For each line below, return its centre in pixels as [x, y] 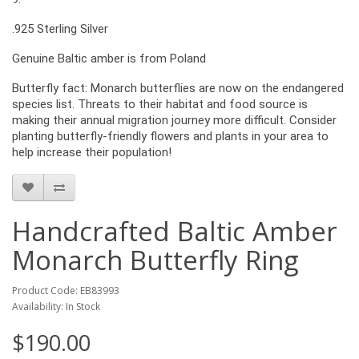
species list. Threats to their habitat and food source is [160, 104]
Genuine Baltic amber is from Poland [109, 58]
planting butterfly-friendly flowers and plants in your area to [170, 136]
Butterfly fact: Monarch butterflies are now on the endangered [178, 88]
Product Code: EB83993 [66, 290]
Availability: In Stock [56, 307]
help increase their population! [92, 152]
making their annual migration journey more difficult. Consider [174, 120]
